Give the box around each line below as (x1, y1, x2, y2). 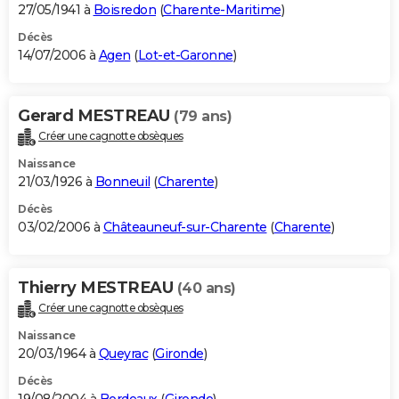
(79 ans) (174, 108, 232, 126)
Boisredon (93, 2, 156, 19)
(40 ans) (176, 280, 236, 297)
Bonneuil (94, 174, 151, 191)
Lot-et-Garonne (137, 47, 233, 64)
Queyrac (98, 346, 148, 362)
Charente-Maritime (163, 2, 281, 19)
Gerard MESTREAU (18, 106, 174, 126)
